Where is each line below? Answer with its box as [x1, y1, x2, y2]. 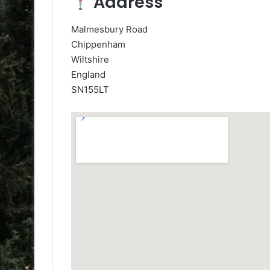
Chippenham [71, 38, 125, 50]
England [71, 68, 105, 80]
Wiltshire [71, 53, 109, 65]
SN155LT [71, 83, 109, 95]
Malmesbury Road [71, 23, 148, 35]
